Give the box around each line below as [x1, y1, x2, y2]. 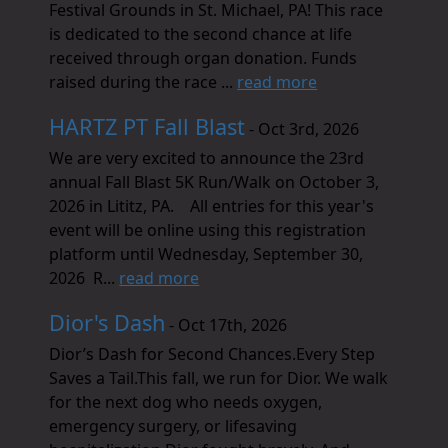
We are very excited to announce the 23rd [49, 147, 365, 169]
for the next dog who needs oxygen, [49, 391, 323, 413]
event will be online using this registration [49, 219, 367, 241]
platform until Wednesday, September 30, [49, 243, 364, 265]
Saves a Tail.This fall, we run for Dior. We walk [49, 367, 389, 389]
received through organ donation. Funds [49, 47, 358, 69]
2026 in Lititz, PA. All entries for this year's [49, 195, 375, 217]
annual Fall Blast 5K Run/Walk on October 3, [49, 171, 380, 193]
